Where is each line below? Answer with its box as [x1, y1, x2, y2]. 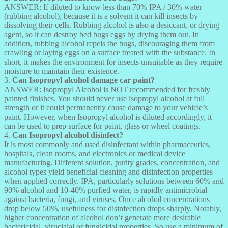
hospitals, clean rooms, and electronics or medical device [4, 149, 185, 158]
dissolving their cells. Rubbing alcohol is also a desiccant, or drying [4, 20, 219, 30]
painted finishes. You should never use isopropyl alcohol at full [4, 94, 205, 103]
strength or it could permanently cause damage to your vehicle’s [4, 103, 208, 112]
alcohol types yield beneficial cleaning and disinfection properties [4, 167, 213, 176]
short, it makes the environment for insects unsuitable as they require [4, 57, 222, 66]
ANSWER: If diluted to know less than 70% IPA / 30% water [4, 2, 202, 11]
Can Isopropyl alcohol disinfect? [10, 130, 123, 139]
